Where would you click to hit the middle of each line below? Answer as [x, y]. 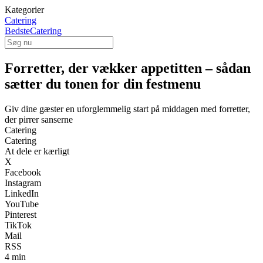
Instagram [23, 183]
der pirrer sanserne [39, 119]
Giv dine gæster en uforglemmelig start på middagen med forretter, [127, 109]
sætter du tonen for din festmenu [103, 84]
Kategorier [24, 10]
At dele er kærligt [37, 151]
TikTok [18, 225]
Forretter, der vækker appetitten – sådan [128, 68]
